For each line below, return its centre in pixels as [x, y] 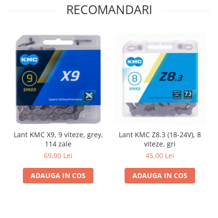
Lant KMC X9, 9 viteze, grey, [58, 134]
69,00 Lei [58, 155]
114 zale [58, 144]
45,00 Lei [160, 155]
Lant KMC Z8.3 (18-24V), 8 [160, 134]
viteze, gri [160, 144]
